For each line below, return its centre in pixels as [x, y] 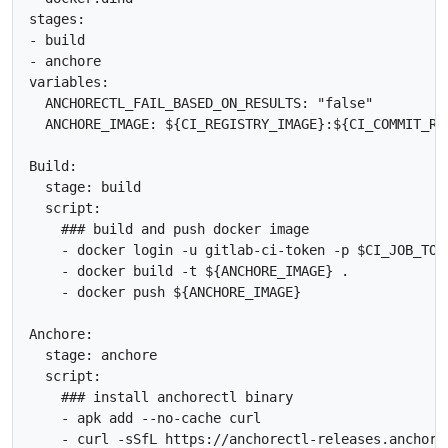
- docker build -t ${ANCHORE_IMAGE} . [189, 271]
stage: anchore [93, 355]
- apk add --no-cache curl [145, 418]
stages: [57, 19]
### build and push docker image [169, 229]
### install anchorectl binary [161, 397]
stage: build [85, 187]
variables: [69, 82]
